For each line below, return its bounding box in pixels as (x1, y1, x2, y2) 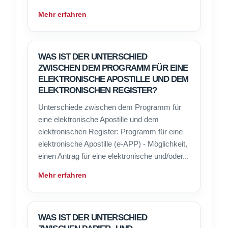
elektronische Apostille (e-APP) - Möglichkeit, (38, 139, 187, 149)
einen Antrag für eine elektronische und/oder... (38, 152, 189, 161)
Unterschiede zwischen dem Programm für (38, 103, 181, 112)
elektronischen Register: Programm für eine (38, 127, 183, 136)
